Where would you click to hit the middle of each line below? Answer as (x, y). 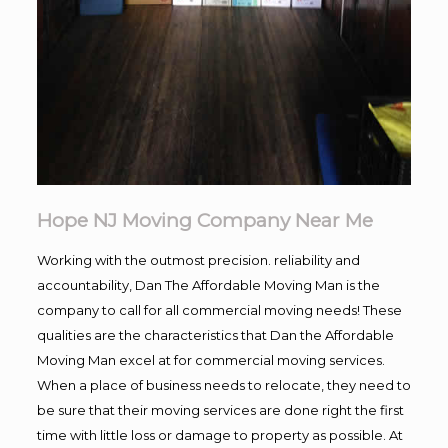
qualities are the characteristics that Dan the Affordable (215, 334)
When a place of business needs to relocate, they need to (223, 384)
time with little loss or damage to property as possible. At (219, 434)
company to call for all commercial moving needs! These (219, 309)
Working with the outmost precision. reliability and (198, 259)
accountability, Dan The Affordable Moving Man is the (208, 284)
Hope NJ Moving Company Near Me (204, 220)
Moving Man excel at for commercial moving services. (210, 359)
